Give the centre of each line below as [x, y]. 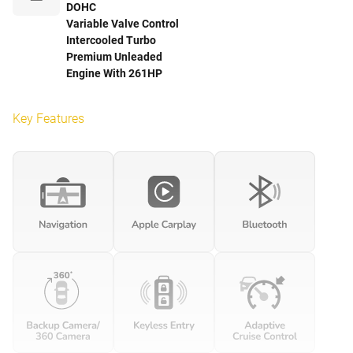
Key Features [48, 119]
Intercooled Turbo [111, 40]
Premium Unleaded [114, 57]
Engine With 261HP [114, 73]
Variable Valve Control [123, 24]
